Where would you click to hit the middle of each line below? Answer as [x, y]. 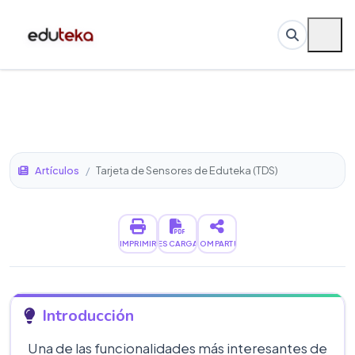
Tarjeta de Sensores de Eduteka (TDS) [187, 170]
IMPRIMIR [138, 243]
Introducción [88, 316]
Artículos [57, 170]
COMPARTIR [217, 243]
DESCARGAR [177, 243]
